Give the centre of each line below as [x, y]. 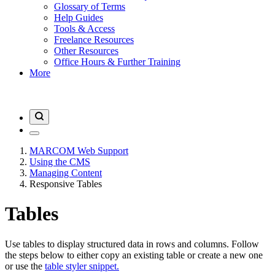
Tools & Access [84, 29]
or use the [25, 266]
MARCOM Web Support [79, 151]
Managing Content [66, 173]
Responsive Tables [66, 184]
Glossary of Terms [90, 6]
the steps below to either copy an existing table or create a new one [134, 255]
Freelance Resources [94, 40]
